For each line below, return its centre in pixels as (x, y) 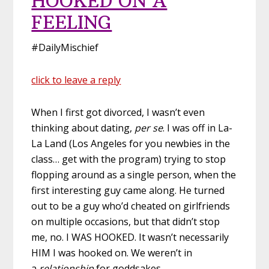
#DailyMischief (65, 47)
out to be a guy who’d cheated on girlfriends (131, 206)
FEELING (72, 22)
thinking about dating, (82, 128)
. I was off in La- (198, 128)
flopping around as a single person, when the (134, 174)
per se (148, 128)
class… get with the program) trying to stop (129, 159)
